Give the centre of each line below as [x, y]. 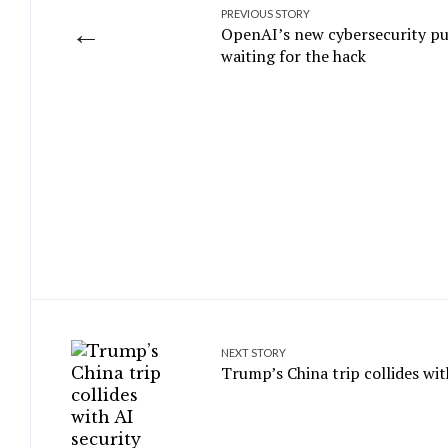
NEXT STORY [253, 352]
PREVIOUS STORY [265, 13]
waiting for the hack [293, 56]
